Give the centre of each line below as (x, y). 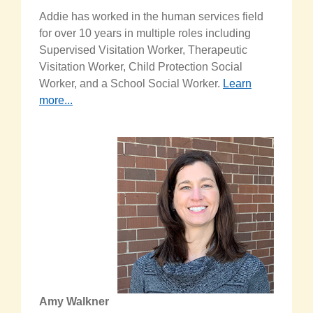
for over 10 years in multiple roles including (145, 34)
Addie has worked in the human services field (151, 17)
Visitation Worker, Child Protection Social (141, 67)
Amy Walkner (74, 302)
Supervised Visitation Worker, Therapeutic (143, 50)
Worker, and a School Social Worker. (131, 84)
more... (56, 101)
